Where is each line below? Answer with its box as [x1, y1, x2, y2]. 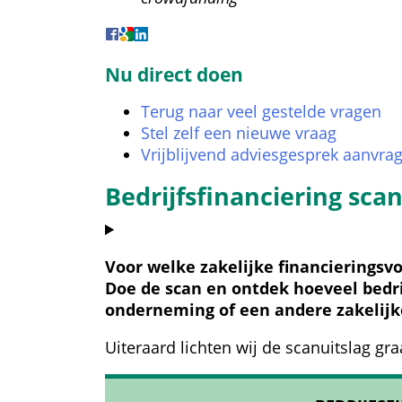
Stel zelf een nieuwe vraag [141, 122, 336, 144]
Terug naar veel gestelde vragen [141, 100, 381, 122]
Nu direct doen [105, 61, 243, 87]
